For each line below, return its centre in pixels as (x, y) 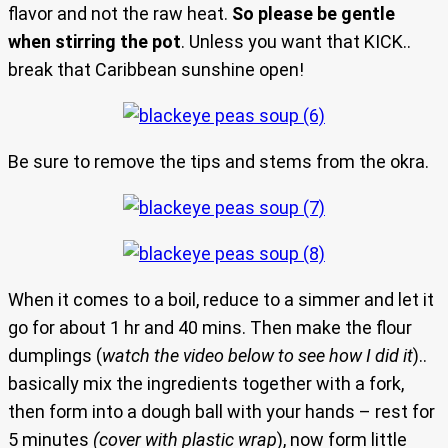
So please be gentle (313, 14)
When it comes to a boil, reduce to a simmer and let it (221, 300)
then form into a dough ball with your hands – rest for (221, 412)
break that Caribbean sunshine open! (156, 70)
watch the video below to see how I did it (257, 356)
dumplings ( (55, 356)
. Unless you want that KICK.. (296, 42)
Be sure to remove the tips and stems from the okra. (218, 162)
